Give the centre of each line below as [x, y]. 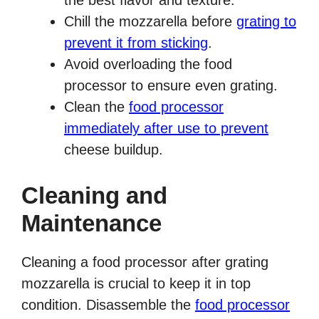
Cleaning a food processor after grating [145, 262]
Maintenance [91, 224]
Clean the [96, 107]
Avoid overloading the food [148, 64]
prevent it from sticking [136, 43]
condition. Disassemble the [108, 305]
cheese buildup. [114, 150]
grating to [266, 22]
